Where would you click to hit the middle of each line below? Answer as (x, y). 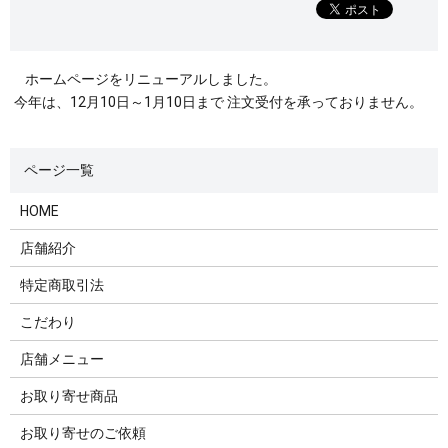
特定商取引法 (61, 284)
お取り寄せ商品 (68, 395)
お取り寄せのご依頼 (82, 432)
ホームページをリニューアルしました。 (151, 78)
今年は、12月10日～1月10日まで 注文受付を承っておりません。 (218, 101)
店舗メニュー (61, 358)
